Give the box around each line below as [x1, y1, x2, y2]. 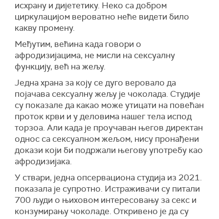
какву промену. [15, 22, 75, 34]
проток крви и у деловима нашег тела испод [15, 111, 192, 122]
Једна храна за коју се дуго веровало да [15, 77, 176, 88]
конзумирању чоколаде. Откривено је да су [15, 206, 189, 217]
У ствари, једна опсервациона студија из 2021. [15, 172, 202, 183]
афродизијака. [15, 156, 72, 167]
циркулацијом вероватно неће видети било [15, 11, 189, 22]
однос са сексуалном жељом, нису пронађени [15, 133, 199, 145]
